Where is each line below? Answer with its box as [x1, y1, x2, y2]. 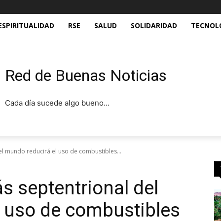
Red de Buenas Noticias [5, 66, 167, 85]
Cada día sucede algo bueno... [5, 98, 110, 108]
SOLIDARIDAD [131, 21, 177, 30]
